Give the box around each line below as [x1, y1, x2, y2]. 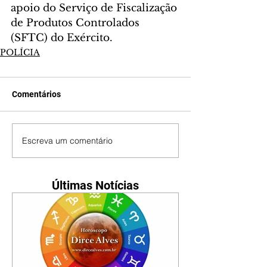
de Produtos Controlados [11, 17, 142, 29]
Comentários [12, 89, 61, 99]
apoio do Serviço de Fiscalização [11, 2, 180, 14]
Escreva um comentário [22, 135, 113, 146]
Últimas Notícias [52, 178, 139, 193]
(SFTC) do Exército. [11, 32, 113, 44]
